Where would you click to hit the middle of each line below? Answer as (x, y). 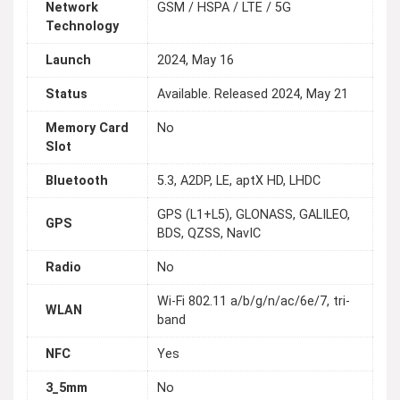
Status (67, 95)
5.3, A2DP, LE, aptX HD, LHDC (239, 181)
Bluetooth (77, 181)
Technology (82, 27)
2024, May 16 (196, 61)
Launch (68, 61)
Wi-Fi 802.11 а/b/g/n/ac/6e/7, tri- (254, 302)
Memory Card (87, 129)
